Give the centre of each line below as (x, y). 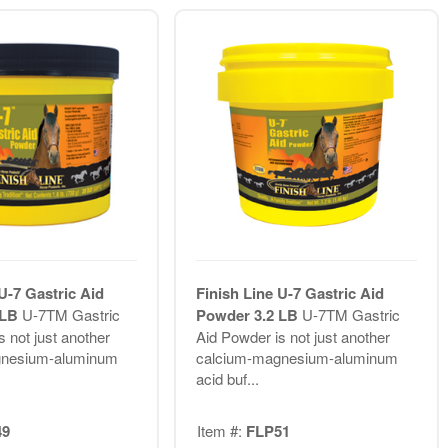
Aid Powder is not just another (292, 336)
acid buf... (227, 378)
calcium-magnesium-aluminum (296, 357)
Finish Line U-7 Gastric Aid (289, 292)
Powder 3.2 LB (248, 314)
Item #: (221, 431)
